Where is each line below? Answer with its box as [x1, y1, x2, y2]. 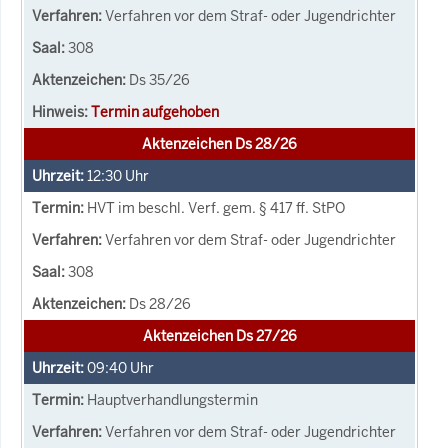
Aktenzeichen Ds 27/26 [142, 326, 297, 345]
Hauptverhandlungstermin [87, 390, 258, 409]
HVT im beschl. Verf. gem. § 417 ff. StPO [87, 198, 345, 217]
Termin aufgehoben [91, 102, 219, 121]
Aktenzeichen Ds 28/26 [142, 134, 297, 153]
